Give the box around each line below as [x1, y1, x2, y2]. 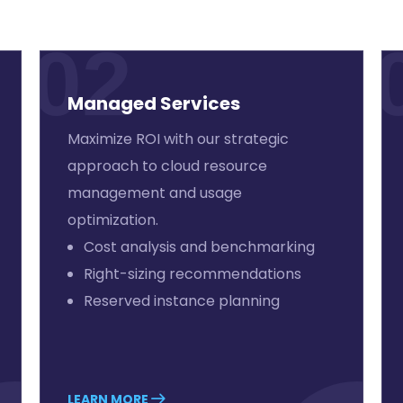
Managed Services [67, 91, 240, 116]
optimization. [67, 210, 158, 230]
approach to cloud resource [67, 156, 267, 176]
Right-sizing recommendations [83, 264, 301, 284]
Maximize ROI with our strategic [67, 129, 289, 149]
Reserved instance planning [83, 291, 280, 311]
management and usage [67, 183, 242, 203]
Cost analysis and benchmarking [83, 237, 315, 257]
